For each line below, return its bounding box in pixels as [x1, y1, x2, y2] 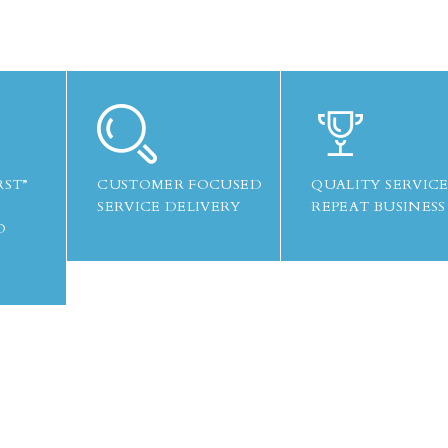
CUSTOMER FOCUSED [97, 175, 262, 194]
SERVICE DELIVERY [97, 197, 241, 216]
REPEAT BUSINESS [311, 197, 446, 216]
